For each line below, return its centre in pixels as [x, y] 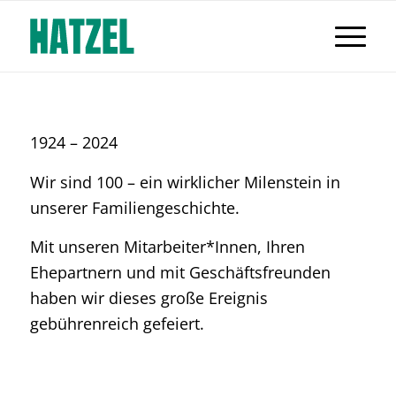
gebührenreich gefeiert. [117, 323]
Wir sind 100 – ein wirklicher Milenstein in [185, 182]
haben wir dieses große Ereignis [148, 297]
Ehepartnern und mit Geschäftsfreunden [180, 272]
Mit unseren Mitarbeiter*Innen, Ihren [167, 246]
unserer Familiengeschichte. [134, 207]
